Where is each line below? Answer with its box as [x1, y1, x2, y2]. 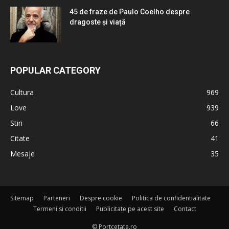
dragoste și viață [70, 18, 126, 27]
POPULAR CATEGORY [10, 65, 101, 76]
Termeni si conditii [33, 204, 86, 214]
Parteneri [43, 194, 70, 203]
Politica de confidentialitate [132, 194, 211, 203]
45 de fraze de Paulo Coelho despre [70, 8, 190, 16]
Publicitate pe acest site [96, 204, 164, 214]
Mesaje [10, 149, 35, 159]
